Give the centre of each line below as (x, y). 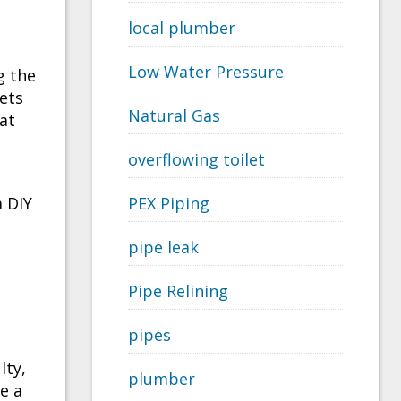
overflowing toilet (196, 160)
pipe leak (163, 247)
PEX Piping (169, 204)
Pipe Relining (178, 291)
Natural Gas (174, 116)
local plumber (182, 28)
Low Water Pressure (206, 72)
